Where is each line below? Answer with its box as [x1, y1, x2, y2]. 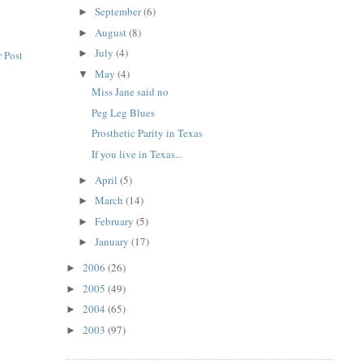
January [95, 234, 132, 250]
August [95, 24, 130, 40]
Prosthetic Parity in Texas [92, 126, 203, 141]
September [95, 4, 144, 19]
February [95, 213, 137, 228]
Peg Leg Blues [92, 105, 156, 120]
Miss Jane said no [92, 84, 169, 100]
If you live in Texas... [92, 146, 183, 161]
